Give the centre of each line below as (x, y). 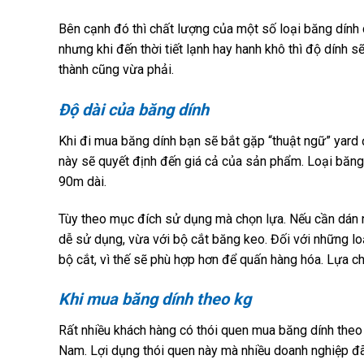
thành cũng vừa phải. (116, 69)
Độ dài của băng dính (134, 109)
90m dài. (82, 181)
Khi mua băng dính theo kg (155, 299)
